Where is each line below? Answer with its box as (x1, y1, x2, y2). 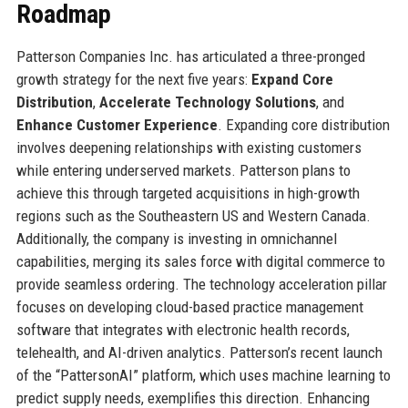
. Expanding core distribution (217, 115, 390, 134)
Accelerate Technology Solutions (98, 92, 316, 111)
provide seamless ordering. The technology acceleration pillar (15, 274, 387, 293)
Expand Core (250, 69, 333, 88)
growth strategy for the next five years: (15, 69, 251, 88)
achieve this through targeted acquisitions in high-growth (15, 183, 360, 202)
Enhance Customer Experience (15, 115, 218, 134)
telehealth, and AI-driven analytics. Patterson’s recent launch (15, 342, 382, 362)
